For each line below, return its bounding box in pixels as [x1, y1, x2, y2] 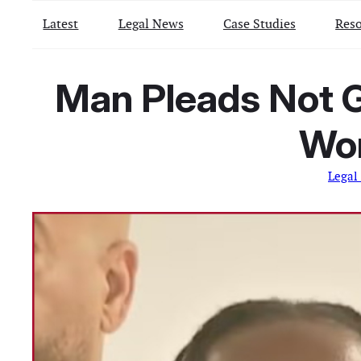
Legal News [118, 15, 184, 32]
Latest [43, 15, 79, 32]
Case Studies [222, 15, 296, 32]
